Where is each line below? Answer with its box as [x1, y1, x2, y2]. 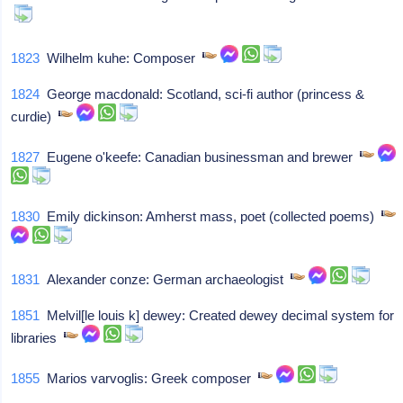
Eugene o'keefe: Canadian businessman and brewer [40, 149, 361, 165]
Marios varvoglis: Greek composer [40, 371, 259, 386]
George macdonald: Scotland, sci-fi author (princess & [40, 86, 365, 102]
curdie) [11, 109, 59, 124]
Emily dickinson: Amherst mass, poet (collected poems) [40, 209, 382, 224]
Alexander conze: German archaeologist [40, 272, 291, 287]
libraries [11, 330, 65, 345]
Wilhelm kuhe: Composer [40, 50, 203, 66]
